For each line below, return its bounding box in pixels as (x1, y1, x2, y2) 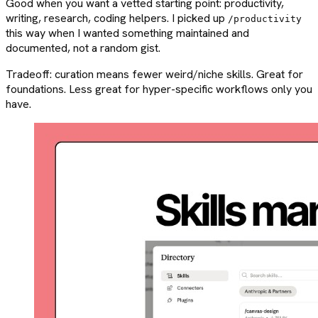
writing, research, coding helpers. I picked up (6, 11, 228, 26)
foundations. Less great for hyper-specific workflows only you (6, 82, 312, 97)
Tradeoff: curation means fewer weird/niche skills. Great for (6, 67, 303, 82)
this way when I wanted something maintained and (6, 26, 249, 41)
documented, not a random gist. (6, 40, 160, 56)
